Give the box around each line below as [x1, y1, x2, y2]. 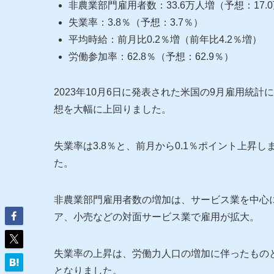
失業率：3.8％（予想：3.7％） [68, 17, 203, 28]
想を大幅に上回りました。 [54, 104, 171, 115]
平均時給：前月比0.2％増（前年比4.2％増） [68, 34, 262, 45]
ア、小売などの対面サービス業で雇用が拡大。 [54, 212, 259, 223]
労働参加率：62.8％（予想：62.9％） [68, 51, 234, 62]
